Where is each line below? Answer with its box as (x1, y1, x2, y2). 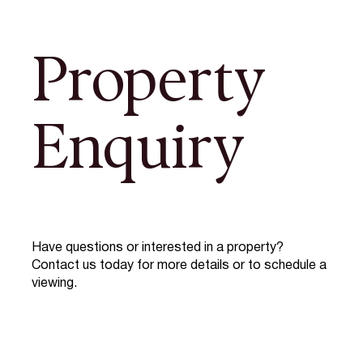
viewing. (31, 277, 77, 289)
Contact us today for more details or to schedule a (31, 259, 327, 271)
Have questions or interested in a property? (31, 241, 284, 254)
